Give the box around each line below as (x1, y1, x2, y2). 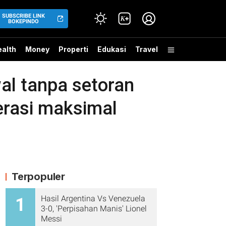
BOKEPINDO (8, 18, 39, 25)
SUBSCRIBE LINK (2, 13, 45, 19)
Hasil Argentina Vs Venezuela (41, 194, 145, 203)
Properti (59, 45, 88, 53)
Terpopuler (12, 171, 65, 183)
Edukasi (97, 45, 126, 53)
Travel (135, 45, 158, 53)
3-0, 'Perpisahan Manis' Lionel (41, 204, 147, 213)
